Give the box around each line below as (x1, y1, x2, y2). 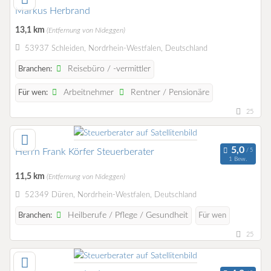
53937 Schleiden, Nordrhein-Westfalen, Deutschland (24, 44, 207, 53)
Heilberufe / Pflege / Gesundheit (65, 211, 189, 220)
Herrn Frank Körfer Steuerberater (15, 146, 154, 157)
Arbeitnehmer (61, 88, 114, 97)
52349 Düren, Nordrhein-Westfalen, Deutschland (24, 191, 197, 200)
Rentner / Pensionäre (128, 88, 210, 97)
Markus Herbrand (15, 5, 90, 16)
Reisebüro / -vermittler (65, 64, 151, 73)
